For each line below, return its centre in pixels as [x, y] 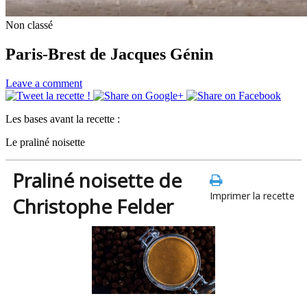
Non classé [29, 25]
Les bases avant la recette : [63, 119]
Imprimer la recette [252, 195]
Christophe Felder [93, 206]
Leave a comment [44, 83]
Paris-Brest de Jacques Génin [109, 54]
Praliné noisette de [97, 180]
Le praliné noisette [45, 142]
